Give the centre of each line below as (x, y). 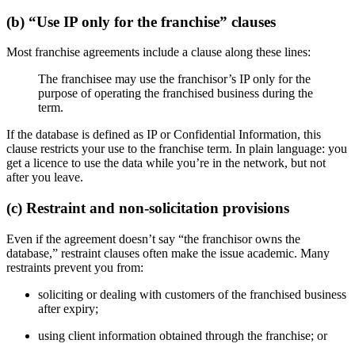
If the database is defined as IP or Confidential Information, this (164, 135)
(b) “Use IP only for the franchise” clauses (141, 21)
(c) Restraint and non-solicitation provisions (148, 208)
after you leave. (45, 177)
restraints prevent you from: (75, 267)
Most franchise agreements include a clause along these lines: (158, 52)
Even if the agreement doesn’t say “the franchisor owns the (153, 239)
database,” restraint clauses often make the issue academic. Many (168, 253)
